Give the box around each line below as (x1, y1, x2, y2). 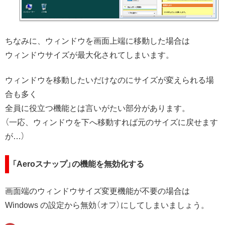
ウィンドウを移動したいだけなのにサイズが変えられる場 (5, 76, 214, 85)
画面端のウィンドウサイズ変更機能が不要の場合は (5, 187, 190, 196)
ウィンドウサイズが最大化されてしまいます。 (5, 50, 174, 59)
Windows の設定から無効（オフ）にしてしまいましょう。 (5, 201, 209, 210)
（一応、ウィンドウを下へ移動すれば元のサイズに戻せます (5, 118, 218, 127)
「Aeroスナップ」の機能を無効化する (12, 159, 144, 168)
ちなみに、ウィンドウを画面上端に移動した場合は (5, 36, 190, 45)
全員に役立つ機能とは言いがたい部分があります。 (5, 104, 190, 113)
